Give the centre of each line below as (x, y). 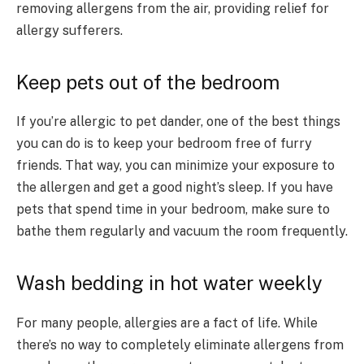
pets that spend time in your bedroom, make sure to (173, 210)
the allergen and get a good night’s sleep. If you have (175, 188)
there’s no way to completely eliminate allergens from (180, 344)
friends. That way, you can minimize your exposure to (175, 166)
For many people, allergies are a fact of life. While (167, 323)
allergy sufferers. (69, 31)
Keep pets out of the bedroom (148, 82)
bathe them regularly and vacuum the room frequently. (182, 232)
